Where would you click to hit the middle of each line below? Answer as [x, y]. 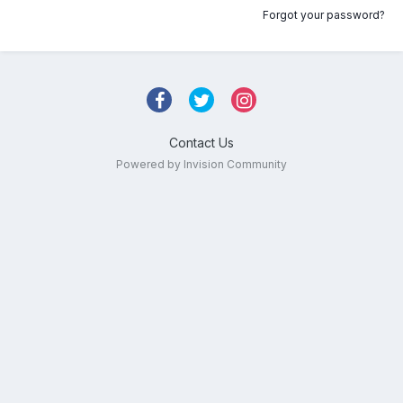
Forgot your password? [324, 15]
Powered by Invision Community [201, 164]
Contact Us [201, 143]
